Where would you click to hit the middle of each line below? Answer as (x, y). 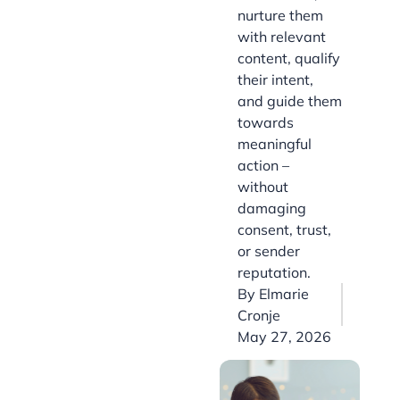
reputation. (274, 273)
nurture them (280, 16)
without (263, 187)
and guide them (290, 101)
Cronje (259, 316)
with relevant (282, 37)
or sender (269, 251)
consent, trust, (284, 230)
